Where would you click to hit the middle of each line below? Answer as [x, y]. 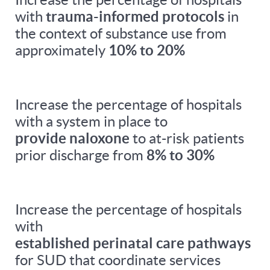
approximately [62, 51]
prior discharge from [81, 155]
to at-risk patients [188, 139]
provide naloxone [72, 139]
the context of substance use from [121, 34]
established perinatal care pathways [133, 243]
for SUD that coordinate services [118, 260]
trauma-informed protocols [135, 17]
